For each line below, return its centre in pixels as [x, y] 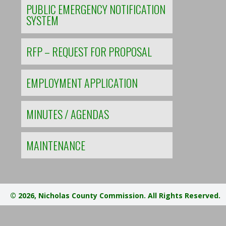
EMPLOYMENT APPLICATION [82, 83]
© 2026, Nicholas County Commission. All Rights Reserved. [115, 195]
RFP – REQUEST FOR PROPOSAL [89, 51]
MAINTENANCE [56, 145]
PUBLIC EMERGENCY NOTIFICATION [96, 9]
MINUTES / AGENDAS [68, 114]
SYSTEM [42, 20]
